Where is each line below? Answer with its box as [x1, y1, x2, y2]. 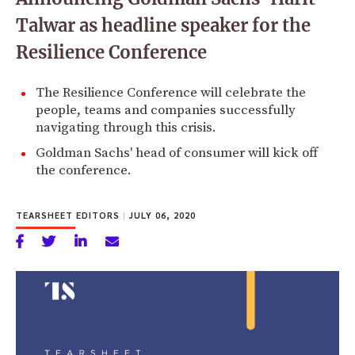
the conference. [36, 161, 132, 179]
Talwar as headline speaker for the [16, 13, 311, 36]
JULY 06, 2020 [126, 208, 196, 221]
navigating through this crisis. [36, 118, 216, 136]
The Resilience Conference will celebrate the [36, 83, 306, 101]
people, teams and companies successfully [36, 101, 296, 119]
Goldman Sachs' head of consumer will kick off [36, 143, 318, 162]
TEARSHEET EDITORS [16, 208, 123, 221]
